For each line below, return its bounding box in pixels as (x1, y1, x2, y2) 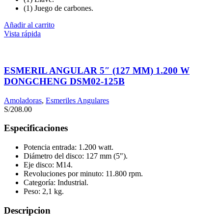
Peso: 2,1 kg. (24, 187, 64, 195)
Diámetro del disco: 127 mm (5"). (24, 151, 128, 160)
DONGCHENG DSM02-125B (4, 76, 125, 86)
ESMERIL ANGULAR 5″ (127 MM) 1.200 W (4, 65, 190, 76)
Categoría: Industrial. (24, 178, 88, 187)
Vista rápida (4, 29, 41, 38)
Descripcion (4, 205, 51, 216)
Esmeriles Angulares (46, 96, 109, 105)
